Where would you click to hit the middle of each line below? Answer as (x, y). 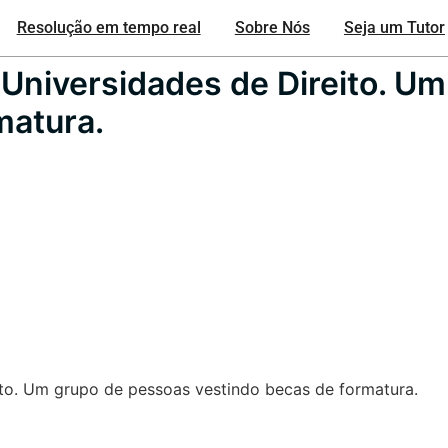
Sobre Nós (272, 27)
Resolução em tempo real (108, 27)
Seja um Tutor (394, 27)
